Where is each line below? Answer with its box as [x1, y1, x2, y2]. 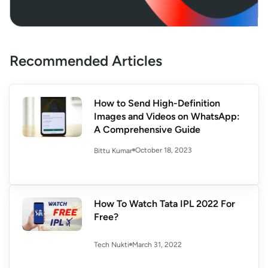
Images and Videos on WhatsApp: [94, 111, 240, 123]
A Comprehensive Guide [94, 124, 200, 136]
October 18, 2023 [135, 146, 192, 155]
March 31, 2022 [132, 240, 182, 249]
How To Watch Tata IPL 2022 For [94, 197, 235, 209]
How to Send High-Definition [94, 98, 220, 109]
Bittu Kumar [94, 146, 132, 155]
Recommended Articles [10, 52, 162, 70]
